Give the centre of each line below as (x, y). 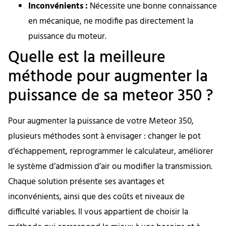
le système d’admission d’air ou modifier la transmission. (110, 167)
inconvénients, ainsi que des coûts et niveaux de (96, 197)
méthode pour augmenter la (108, 77)
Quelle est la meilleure (87, 58)
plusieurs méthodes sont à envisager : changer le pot (104, 137)
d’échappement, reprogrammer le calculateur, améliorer (111, 152)
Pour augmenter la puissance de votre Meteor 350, (101, 122)
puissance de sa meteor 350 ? (111, 96)
